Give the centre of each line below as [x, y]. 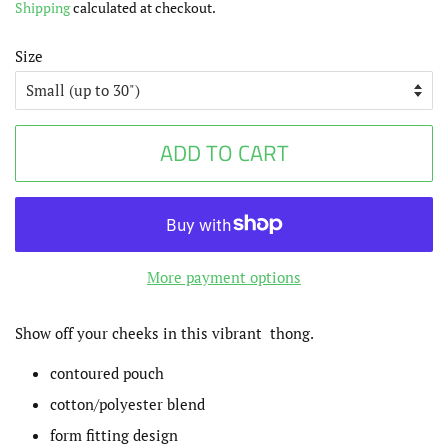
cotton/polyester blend [127, 403]
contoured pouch [107, 372]
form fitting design [114, 434]
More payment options [224, 276]
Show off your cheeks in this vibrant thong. [164, 332]
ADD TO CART [224, 152]
